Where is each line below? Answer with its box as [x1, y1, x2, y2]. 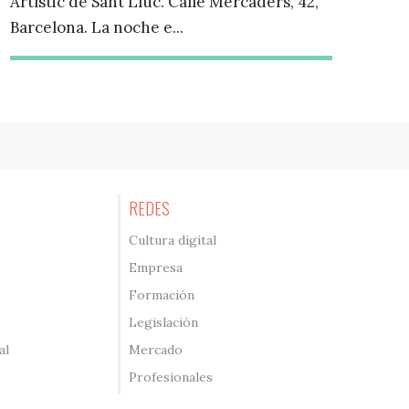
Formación [128, 287, 194, 304]
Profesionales [128, 369, 213, 386]
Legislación [128, 314, 198, 331]
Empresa [128, 259, 183, 277]
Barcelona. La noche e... [10, 17, 184, 38]
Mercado [128, 341, 183, 359]
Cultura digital [128, 232, 216, 249]
